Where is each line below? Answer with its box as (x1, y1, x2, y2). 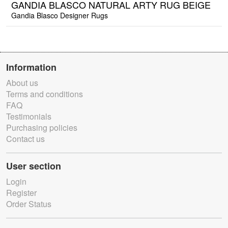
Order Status (6, 198, 51, 210)
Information (6, 61, 56, 74)
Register (6, 187, 37, 199)
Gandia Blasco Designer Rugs (11, 10, 108, 21)
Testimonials (6, 110, 51, 123)
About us (6, 77, 38, 89)
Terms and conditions (6, 88, 83, 100)
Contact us (6, 133, 45, 145)
